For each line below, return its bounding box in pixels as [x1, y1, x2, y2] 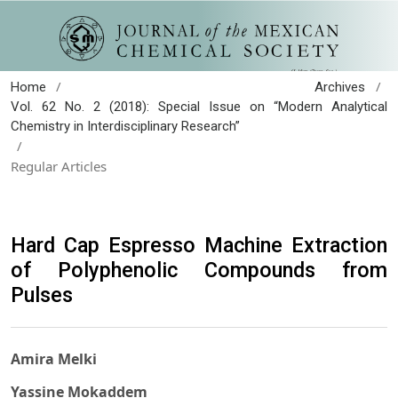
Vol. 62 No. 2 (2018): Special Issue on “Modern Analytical [11, 98, 387, 115]
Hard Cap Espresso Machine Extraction [11, 232, 387, 258]
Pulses [11, 282, 73, 307]
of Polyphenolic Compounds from [11, 257, 387, 283]
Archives [314, 78, 366, 95]
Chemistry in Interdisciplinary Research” [11, 117, 240, 134]
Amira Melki [11, 349, 97, 370]
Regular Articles [11, 156, 107, 175]
